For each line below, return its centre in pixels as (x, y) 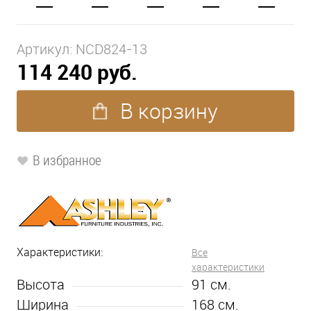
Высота (41, 284)
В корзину (167, 111)
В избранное (67, 159)
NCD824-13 (111, 49)
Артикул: (46, 49)
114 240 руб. (77, 72)
